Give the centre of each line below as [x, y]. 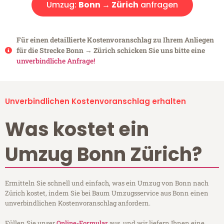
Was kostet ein [77, 129]
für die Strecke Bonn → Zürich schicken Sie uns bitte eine [110, 50]
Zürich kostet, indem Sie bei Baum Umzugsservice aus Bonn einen [107, 193]
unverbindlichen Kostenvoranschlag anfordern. [78, 203]
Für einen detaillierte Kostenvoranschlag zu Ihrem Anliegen [115, 40]
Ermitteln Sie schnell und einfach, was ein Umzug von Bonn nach [107, 183]
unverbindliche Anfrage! [55, 61]
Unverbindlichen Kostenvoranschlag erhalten [95, 101]
